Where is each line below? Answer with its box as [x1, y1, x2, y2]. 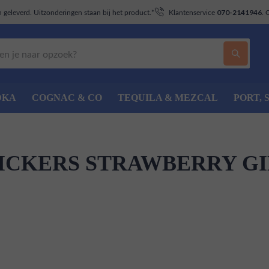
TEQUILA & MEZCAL [118, 92, 218, 103]
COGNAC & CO [32, 92, 102, 103]
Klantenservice [169, 7, 217, 17]
